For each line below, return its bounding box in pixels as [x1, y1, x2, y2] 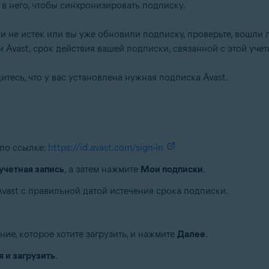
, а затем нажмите [64, 163, 141, 175]
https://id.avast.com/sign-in [47, 142, 163, 153]
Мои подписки [140, 163, 203, 175]
